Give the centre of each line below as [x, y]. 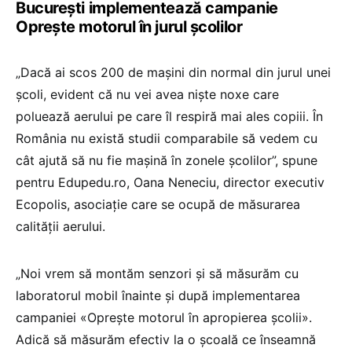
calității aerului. [60, 227]
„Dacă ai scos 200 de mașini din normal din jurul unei [173, 73]
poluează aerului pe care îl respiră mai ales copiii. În [169, 117]
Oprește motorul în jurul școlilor [129, 27]
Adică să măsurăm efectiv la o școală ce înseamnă [166, 340]
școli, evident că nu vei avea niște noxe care [147, 95]
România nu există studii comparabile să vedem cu [167, 139]
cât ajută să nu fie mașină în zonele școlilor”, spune [167, 161]
